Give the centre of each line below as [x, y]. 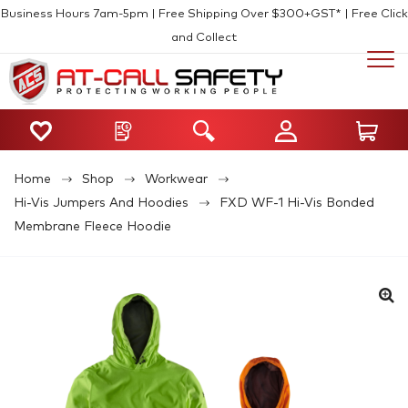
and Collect [204, 38]
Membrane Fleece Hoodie [92, 226]
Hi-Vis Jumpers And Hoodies [101, 203]
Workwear [176, 179]
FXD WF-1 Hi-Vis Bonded [297, 203]
